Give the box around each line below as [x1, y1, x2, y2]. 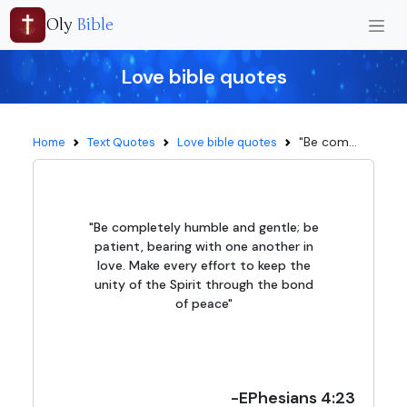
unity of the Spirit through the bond [94, 276, 313, 293]
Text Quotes [87, 134, 155, 150]
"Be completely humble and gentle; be [88, 219, 319, 235]
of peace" [174, 295, 233, 312]
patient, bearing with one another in [94, 238, 313, 254]
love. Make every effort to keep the [96, 257, 311, 273]
